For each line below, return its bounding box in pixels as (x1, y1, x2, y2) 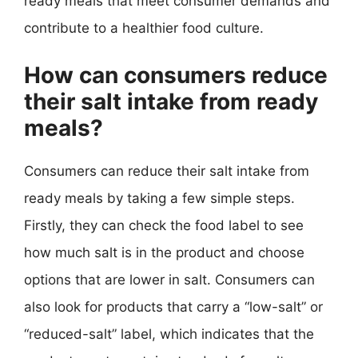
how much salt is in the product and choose (24, 244, 304, 261)
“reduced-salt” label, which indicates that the (24, 325, 314, 342)
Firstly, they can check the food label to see (24, 217, 304, 233)
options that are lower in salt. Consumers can (24, 271, 315, 288)
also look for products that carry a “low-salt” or (24, 298, 323, 315)
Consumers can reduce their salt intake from (24, 162, 309, 179)
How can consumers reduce (24, 61, 328, 89)
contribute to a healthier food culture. (24, 20, 264, 36)
